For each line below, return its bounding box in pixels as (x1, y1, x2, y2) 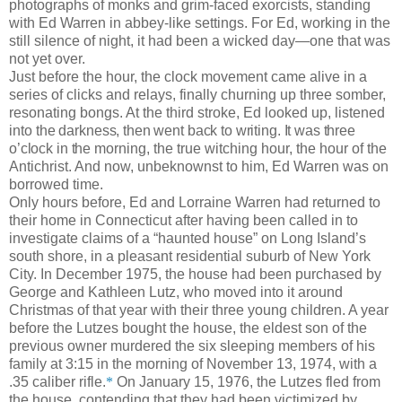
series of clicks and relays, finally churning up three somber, (9, 87, 386, 103)
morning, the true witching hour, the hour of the (91, 141, 388, 157)
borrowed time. (9, 177, 103, 193)
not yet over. (9, 51, 85, 67)
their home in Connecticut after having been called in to (9, 213, 358, 229)
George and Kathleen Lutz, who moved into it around (9, 284, 343, 301)
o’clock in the (9, 141, 92, 157)
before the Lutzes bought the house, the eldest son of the (9, 320, 367, 336)
